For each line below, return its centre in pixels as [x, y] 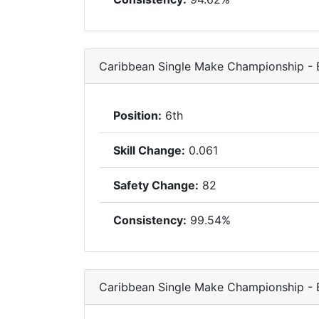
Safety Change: [156, 185]
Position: [137, 115]
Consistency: [150, 220]
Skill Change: [149, 150]
